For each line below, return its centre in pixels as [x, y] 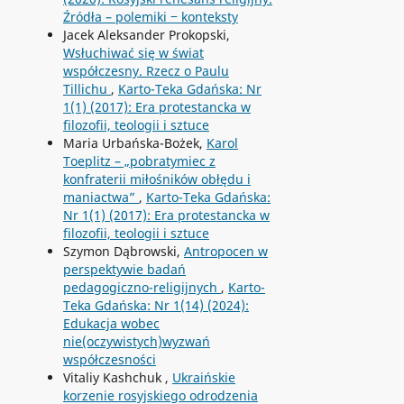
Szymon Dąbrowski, [123, 251]
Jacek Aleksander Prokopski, [146, 34]
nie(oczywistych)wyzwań [136, 341]
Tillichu [87, 88]
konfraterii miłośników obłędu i [156, 179]
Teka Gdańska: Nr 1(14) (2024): [156, 305]
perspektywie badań [124, 269]
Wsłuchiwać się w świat [133, 52]
